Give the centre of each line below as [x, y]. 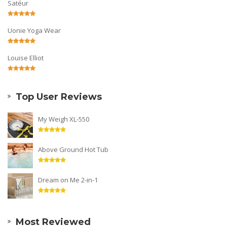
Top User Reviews [59, 97]
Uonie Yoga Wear [34, 30]
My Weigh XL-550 [64, 119]
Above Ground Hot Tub [73, 149]
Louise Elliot [26, 58]
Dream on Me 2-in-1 [68, 180]
